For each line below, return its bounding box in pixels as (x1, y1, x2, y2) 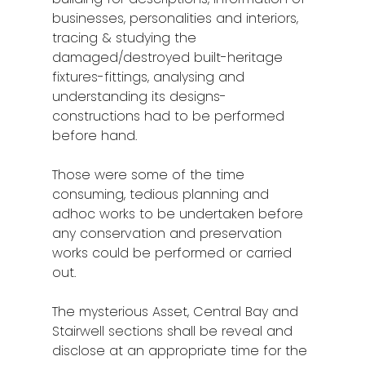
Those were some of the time (52, 165, 245, 185)
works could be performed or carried (52, 244, 292, 263)
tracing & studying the (52, 29, 197, 48)
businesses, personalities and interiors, (52, 9, 299, 29)
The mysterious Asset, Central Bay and (52, 302, 299, 322)
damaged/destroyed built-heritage (52, 48, 284, 68)
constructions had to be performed (52, 107, 285, 126)
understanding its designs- (52, 87, 227, 107)
